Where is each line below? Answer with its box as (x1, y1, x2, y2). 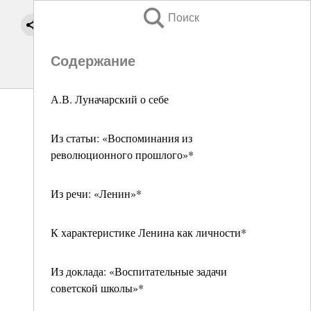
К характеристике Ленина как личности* (51, 225, 246, 239)
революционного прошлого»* (51, 147, 194, 162)
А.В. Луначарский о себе (51, 92, 169, 106)
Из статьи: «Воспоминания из (51, 131, 192, 145)
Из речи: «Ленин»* (51, 186, 142, 201)
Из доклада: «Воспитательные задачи (51, 264, 227, 278)
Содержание (51, 53, 135, 69)
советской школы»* (51, 280, 144, 295)
